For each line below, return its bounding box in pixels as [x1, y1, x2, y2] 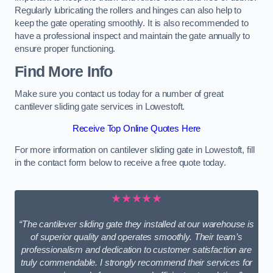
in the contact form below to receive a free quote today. [15, 158, 226, 168]
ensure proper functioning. [15, 44, 116, 54]
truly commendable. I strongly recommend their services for [20, 258, 253, 268]
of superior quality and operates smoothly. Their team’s [30, 232, 243, 243]
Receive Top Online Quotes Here [72, 123, 201, 133]
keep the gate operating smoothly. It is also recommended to [15, 18, 249, 29]
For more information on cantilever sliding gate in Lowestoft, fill [15, 145, 255, 155]
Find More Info [15, 63, 113, 80]
